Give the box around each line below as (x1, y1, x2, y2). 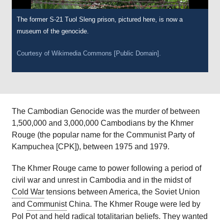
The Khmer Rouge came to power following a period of (12, 164, 201, 173)
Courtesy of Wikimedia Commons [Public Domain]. (17, 50, 161, 57)
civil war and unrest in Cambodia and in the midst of (12, 176, 191, 185)
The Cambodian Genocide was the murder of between (12, 107, 200, 116)
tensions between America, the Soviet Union (44, 188, 200, 196)
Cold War (12, 188, 44, 196)
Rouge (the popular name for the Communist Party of (12, 131, 194, 139)
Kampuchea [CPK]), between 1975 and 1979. (12, 142, 169, 151)
